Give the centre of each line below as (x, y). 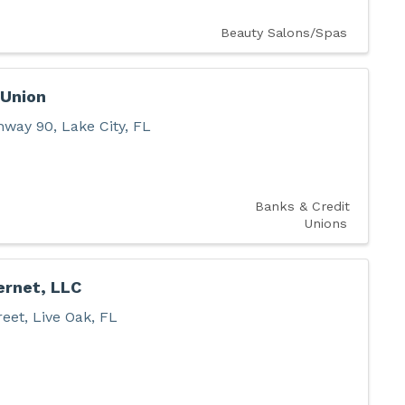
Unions (325, 224)
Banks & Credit (302, 207)
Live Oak (61, 316)
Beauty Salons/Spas (283, 33)
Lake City (93, 127)
